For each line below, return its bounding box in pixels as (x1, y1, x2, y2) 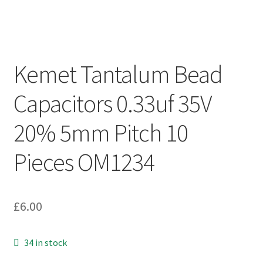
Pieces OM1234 (13, 146, 154, 177)
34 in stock (24, 236, 68, 248)
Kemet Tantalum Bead (13, 58, 222, 89)
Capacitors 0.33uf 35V (13, 87, 212, 119)
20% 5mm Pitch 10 (13, 117, 188, 148)
